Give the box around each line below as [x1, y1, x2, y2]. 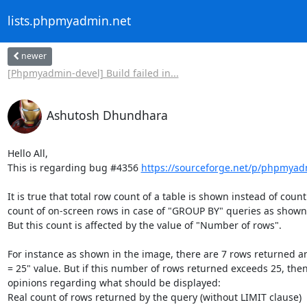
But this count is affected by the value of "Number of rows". [7, 218, 282, 232]
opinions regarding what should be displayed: [7, 275, 223, 289]
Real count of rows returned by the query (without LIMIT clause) [7, 290, 302, 304]
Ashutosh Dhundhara [46, 106, 168, 123]
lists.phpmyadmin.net [7, 12, 131, 29]
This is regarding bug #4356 [7, 160, 141, 174]
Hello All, [7, 146, 48, 160]
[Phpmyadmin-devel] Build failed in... [7, 66, 179, 79]
